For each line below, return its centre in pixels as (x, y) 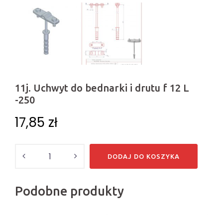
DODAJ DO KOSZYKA (144, 157)
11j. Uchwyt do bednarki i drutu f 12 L (102, 88)
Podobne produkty (69, 191)
